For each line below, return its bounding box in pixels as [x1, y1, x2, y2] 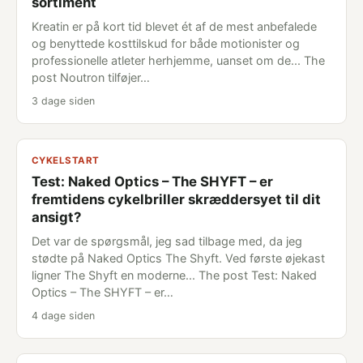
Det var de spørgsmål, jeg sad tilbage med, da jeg [32, 234, 302, 248]
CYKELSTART [32, 155, 100, 166]
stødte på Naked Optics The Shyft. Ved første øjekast [32, 251, 325, 265]
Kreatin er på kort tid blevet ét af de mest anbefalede [32, 19, 317, 33]
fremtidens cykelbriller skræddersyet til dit [32, 191, 321, 207]
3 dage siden [32, 95, 95, 107]
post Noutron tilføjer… [32, 70, 150, 84]
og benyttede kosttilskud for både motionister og [32, 36, 300, 50]
